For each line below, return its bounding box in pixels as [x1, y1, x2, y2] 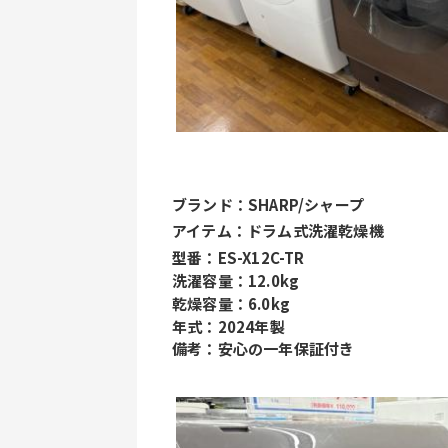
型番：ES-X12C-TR [172, 247, 305, 268]
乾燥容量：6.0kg [172, 293, 290, 314]
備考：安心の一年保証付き [172, 338, 355, 359]
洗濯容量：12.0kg [172, 270, 300, 291]
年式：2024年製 [172, 316, 285, 337]
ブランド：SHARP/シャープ [172, 194, 364, 215]
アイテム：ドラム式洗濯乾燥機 [172, 220, 384, 241]
